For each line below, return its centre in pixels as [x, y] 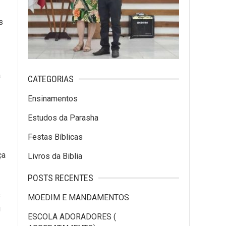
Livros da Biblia [55, 156]
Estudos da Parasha [63, 118]
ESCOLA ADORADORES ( [72, 217]
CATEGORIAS [51, 79]
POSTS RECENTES [61, 178]
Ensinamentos [53, 99]
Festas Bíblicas [55, 137]
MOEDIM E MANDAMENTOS [78, 197]
